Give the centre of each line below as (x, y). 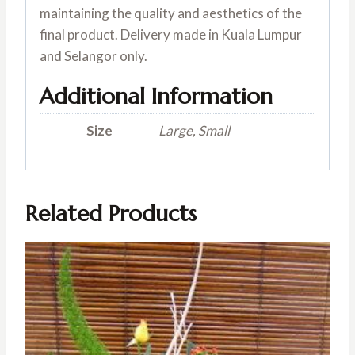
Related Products (111, 213)
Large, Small (194, 131)
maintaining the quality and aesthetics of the (171, 13)
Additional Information (156, 97)
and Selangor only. (94, 56)
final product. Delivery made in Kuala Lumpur (171, 35)
